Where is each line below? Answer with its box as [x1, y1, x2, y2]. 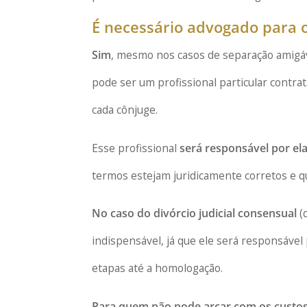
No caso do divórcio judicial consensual [92, 206, 297, 221]
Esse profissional [92, 140, 180, 156]
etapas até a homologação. [92, 260, 223, 276]
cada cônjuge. [92, 102, 158, 118]
